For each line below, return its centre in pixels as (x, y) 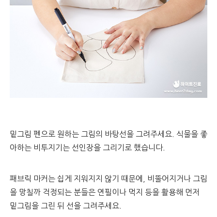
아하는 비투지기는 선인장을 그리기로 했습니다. (87, 148)
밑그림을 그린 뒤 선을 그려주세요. (66, 206)
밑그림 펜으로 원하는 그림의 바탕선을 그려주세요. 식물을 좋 (108, 134)
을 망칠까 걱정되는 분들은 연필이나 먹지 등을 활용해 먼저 (105, 192)
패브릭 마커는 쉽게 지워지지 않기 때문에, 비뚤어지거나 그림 (108, 179)
